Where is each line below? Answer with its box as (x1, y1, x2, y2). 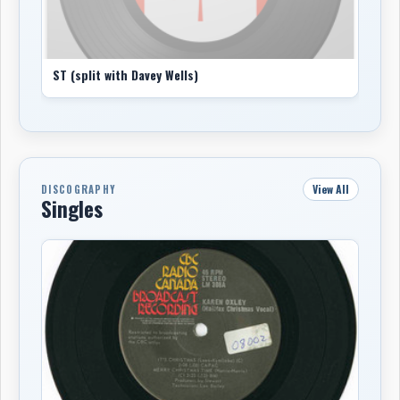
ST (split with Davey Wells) (53, 65, 198, 84)
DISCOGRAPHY (41, 181, 117, 196)
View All (312, 180, 349, 196)
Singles (41, 192, 103, 224)
